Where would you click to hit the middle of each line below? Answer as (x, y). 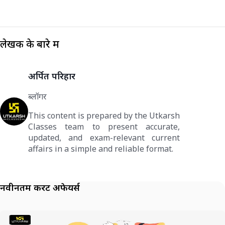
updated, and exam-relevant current (104, 138)
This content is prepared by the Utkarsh (104, 116)
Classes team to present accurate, (104, 127)
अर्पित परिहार (52, 76)
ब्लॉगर (37, 97)
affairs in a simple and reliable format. (101, 149)
